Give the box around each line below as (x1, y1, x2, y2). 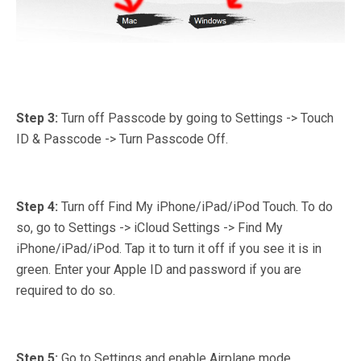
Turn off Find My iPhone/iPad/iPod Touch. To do (61, 199, 333, 215)
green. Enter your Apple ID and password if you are (16, 262, 301, 278)
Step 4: (16, 199, 61, 215)
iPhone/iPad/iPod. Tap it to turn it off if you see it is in (16, 241, 322, 257)
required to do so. (16, 283, 115, 299)
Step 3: (16, 110, 61, 127)
